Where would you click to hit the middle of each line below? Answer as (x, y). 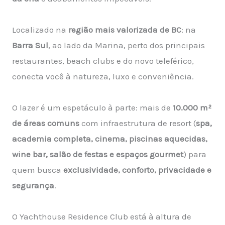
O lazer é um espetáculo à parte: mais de (92, 108)
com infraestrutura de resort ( (138, 123)
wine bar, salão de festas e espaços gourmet (98, 154)
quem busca (38, 170)
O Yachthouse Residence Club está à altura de (102, 217)
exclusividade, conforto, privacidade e (137, 170)
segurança (33, 186)
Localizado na (40, 30)
